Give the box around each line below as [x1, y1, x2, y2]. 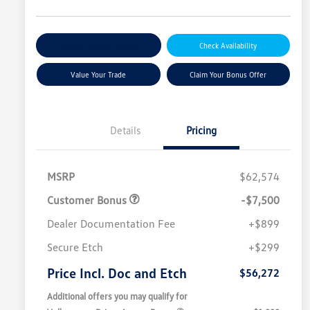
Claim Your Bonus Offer [190, 70, 267, 80]
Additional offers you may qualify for [47, 291, 188, 302]
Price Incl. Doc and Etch [47, 264, 187, 282]
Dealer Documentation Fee [47, 217, 175, 231]
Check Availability [199, 41, 257, 51]
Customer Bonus [47, 193, 129, 208]
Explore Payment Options [57, 41, 140, 51]
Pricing [186, 124, 217, 137]
